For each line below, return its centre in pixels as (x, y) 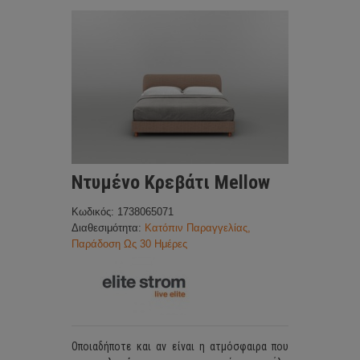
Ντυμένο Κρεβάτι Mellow (171, 183)
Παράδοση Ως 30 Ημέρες (129, 244)
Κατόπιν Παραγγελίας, (198, 228)
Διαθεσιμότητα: (108, 228)
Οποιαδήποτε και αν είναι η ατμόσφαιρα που (180, 347)
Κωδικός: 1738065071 (123, 212)
